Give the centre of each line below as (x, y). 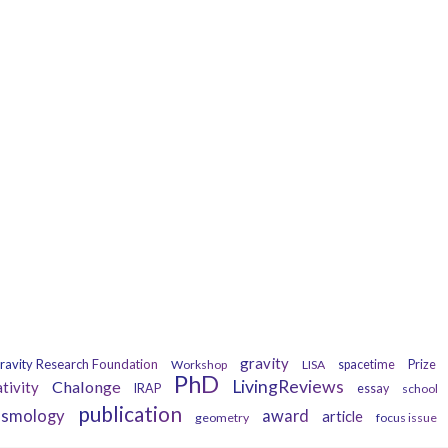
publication (130, 414)
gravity (264, 363)
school (420, 389)
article (342, 417)
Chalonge (86, 387)
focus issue (406, 418)
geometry (222, 418)
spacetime (366, 365)
